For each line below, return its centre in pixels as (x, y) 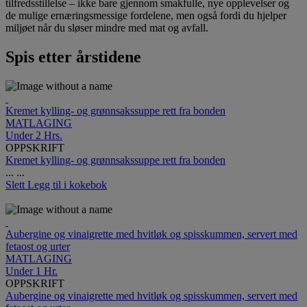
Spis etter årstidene (73, 57)
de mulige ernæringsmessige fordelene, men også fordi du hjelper (146, 16)
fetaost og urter (38, 247)
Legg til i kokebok (67, 185)
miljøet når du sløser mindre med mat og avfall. (107, 28)
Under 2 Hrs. (34, 136)
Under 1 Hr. (32, 271)
